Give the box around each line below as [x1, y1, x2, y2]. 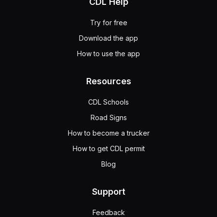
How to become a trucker [67, 129, 150, 137]
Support [92, 186, 125, 197]
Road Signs [90, 113, 127, 122]
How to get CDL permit [72, 144, 145, 153]
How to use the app [77, 49, 140, 58]
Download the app [79, 34, 138, 42]
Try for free [90, 18, 127, 27]
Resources [86, 76, 131, 86]
